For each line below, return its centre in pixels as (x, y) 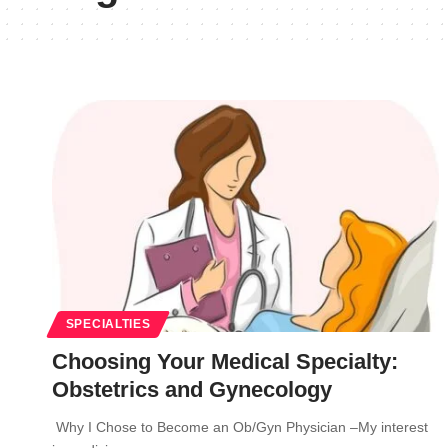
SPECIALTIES (108, 323)
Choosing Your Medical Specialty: (225, 361)
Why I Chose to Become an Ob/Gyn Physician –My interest (240, 426)
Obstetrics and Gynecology (192, 389)
